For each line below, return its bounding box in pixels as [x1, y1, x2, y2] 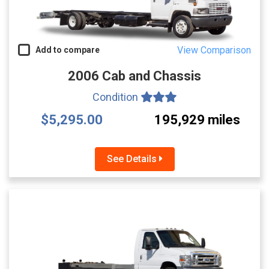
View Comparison [177, 44, 251, 56]
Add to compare [30, 44, 100, 55]
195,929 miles [154, 112, 240, 127]
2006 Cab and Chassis [68, 68, 201, 83]
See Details [106, 153, 159, 165]
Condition [92, 90, 141, 103]
